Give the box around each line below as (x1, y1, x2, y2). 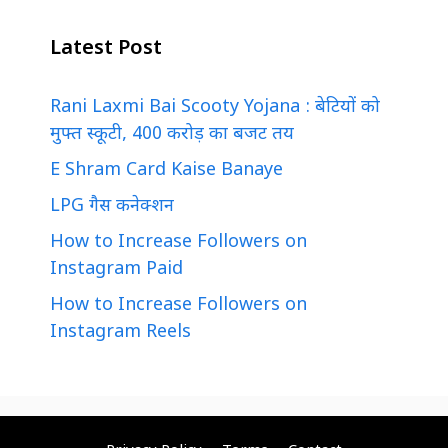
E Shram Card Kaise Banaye (50, 159, 283, 183)
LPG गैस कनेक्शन (50, 195, 174, 219)
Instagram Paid (50, 258, 183, 282)
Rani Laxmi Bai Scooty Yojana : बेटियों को (50, 96, 380, 120)
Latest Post (50, 36, 162, 63)
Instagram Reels (50, 321, 191, 345)
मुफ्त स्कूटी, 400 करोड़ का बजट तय (50, 123, 294, 147)
